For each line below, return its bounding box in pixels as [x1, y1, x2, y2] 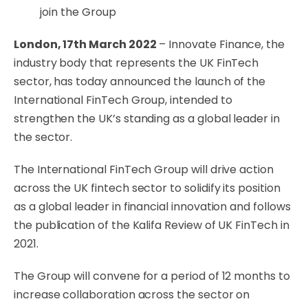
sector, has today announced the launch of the [14, 74, 266, 89]
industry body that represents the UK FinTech [14, 55, 259, 71]
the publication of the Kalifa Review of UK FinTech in [14, 217, 289, 233]
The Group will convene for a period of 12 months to [14, 268, 290, 284]
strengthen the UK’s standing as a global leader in [14, 111, 280, 126]
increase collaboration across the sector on [14, 287, 250, 302]
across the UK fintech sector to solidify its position [14, 180, 280, 196]
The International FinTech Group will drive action [14, 162, 274, 177]
